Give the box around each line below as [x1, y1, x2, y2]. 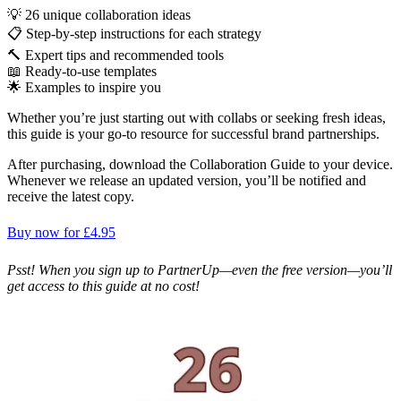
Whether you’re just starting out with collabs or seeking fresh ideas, [7, 109, 386, 125]
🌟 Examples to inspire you [7, 79, 161, 95]
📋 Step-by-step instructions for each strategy [7, 25, 261, 41]
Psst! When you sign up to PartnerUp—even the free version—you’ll [7, 262, 392, 278]
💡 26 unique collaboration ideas [7, 6, 191, 22]
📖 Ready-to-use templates [7, 63, 157, 79]
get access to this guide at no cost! [7, 278, 200, 294]
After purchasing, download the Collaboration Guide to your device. [7, 156, 393, 172]
